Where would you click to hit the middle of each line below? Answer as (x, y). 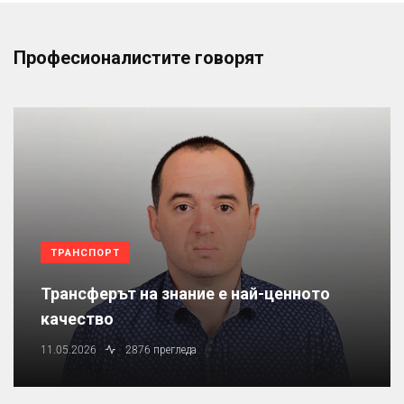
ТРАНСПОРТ (85, 253)
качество (77, 319)
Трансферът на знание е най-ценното (185, 294)
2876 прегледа (161, 350)
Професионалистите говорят (139, 57)
